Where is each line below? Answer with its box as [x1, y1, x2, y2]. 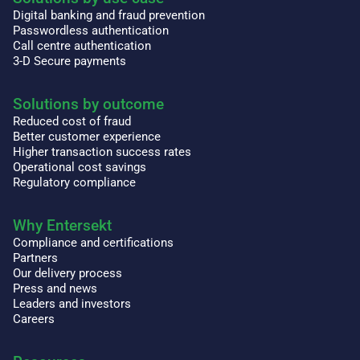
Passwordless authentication [13, 23, 169, 39]
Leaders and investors [13, 297, 131, 312]
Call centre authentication [13, 39, 151, 54]
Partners [13, 251, 58, 266]
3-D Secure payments [13, 54, 126, 69]
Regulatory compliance [13, 175, 136, 190]
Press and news [13, 281, 97, 297]
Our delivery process [13, 266, 122, 281]
